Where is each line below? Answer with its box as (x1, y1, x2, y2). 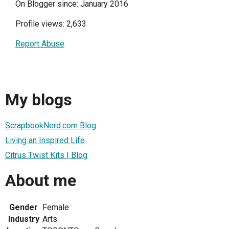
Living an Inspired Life (5, 135, 85, 145)
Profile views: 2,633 (15, 18, 86, 29)
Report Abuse (15, 38, 64, 49)
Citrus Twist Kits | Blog (5, 150, 87, 160)
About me (5, 170, 76, 190)
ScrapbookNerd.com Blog (5, 120, 96, 130)
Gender (9, 202, 38, 213)
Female (42, 202, 69, 213)
